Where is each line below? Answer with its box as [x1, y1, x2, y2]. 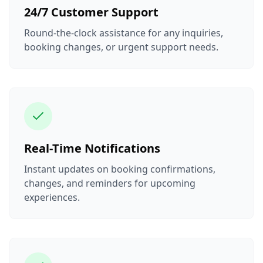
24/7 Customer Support [24, 4, 159, 20]
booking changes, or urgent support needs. [24, 40, 218, 53]
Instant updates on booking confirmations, [24, 162, 215, 176]
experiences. [24, 190, 80, 204]
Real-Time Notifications [24, 140, 160, 156]
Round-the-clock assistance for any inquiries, [24, 26, 223, 39]
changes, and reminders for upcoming [24, 176, 195, 190]
